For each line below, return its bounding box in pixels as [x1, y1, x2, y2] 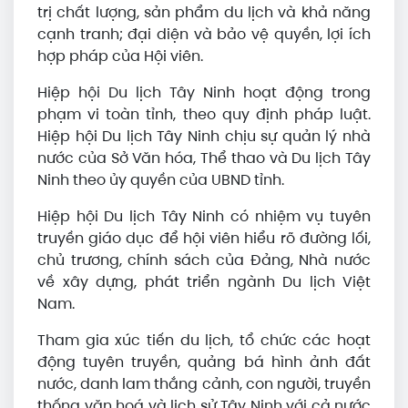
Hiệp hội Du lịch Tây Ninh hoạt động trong [37, 83, 371, 102]
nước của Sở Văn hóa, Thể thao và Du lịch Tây [37, 148, 371, 168]
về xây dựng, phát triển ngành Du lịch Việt [37, 272, 371, 291]
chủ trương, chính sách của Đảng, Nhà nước [37, 250, 371, 270]
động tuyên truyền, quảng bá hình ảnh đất [37, 352, 371, 372]
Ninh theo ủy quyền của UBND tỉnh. [37, 170, 284, 189]
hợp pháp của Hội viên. [37, 46, 207, 66]
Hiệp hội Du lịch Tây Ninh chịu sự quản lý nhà [37, 127, 371, 146]
